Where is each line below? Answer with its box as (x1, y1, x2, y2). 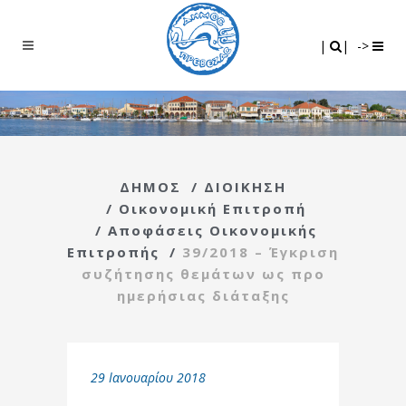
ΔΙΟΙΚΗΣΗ (204, 177, 286, 196)
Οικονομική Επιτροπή (118, 198, 306, 217)
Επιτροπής (67, 242, 159, 261)
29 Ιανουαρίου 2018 (91, 368, 206, 386)
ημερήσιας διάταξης (116, 285, 290, 304)
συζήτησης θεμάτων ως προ (81, 264, 325, 283)
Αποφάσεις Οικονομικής (107, 220, 317, 239)
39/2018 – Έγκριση (182, 242, 339, 261)
